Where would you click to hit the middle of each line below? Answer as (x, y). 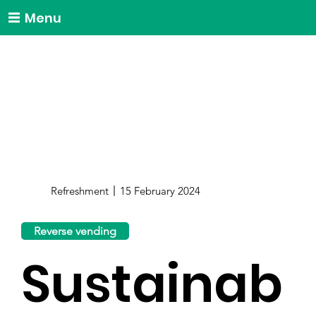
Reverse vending (75, 231)
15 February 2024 (160, 190)
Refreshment (80, 190)
